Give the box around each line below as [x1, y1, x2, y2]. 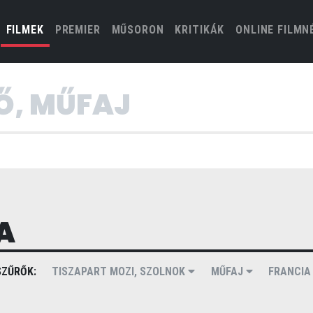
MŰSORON [111, 23, 164, 36]
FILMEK [6, 23, 44, 36]
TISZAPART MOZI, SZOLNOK [52, 265, 189, 278]
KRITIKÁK [175, 23, 225, 36]
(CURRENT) [43, 22, 102, 36]
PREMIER [54, 23, 101, 36]
